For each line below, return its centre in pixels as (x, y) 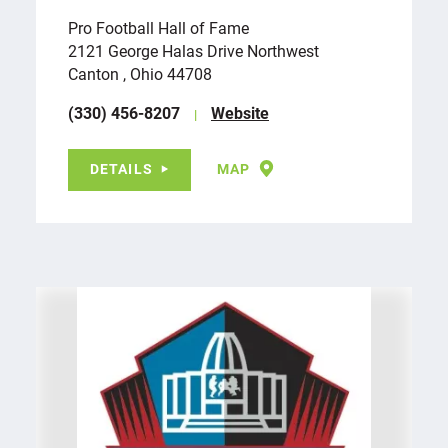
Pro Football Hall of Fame (158, 27)
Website (240, 112)
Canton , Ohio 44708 (140, 73)
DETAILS (121, 168)
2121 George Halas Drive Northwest (195, 50)
